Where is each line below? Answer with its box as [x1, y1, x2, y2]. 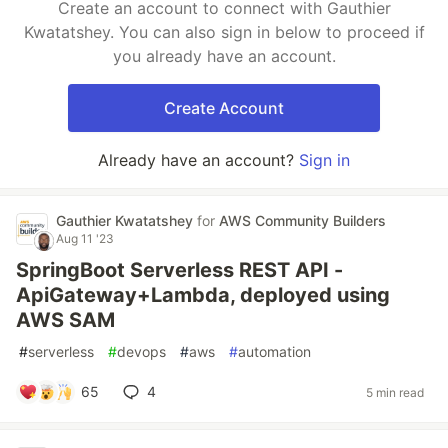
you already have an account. [112, 46, 336, 66]
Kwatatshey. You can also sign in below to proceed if [23, 22, 425, 42]
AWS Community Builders [219, 212, 386, 229]
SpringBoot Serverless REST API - [16, 258, 343, 282]
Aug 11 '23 [56, 231, 114, 246]
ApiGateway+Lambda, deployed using [16, 283, 390, 307]
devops [117, 343, 166, 360]
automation [238, 343, 311, 360]
